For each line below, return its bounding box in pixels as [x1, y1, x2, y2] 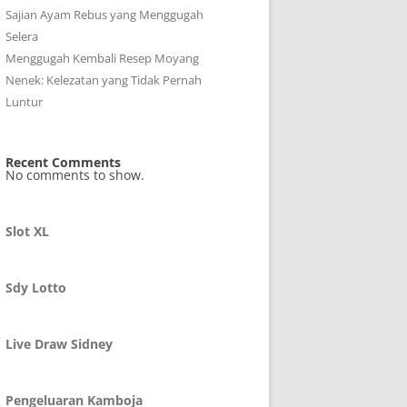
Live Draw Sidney [5, 335, 113, 352]
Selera [5, 28, 38, 45]
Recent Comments [5, 154, 121, 171]
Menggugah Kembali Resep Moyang [5, 50, 199, 66]
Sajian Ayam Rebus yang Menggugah [5, 6, 203, 23]
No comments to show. [5, 166, 144, 184]
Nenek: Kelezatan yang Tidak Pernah [5, 72, 202, 88]
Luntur [5, 94, 43, 110]
